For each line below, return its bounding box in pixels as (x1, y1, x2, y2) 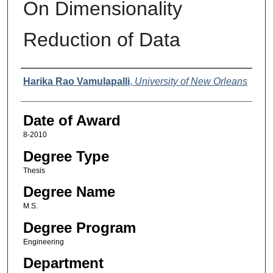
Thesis (23, 166, 45, 175)
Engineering (23, 237, 64, 246)
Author (20, 72, 63, 89)
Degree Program (23, 219, 136, 236)
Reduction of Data (23, 29, 180, 51)
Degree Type (23, 147, 109, 165)
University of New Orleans (134, 76, 247, 87)
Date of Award (23, 112, 121, 129)
